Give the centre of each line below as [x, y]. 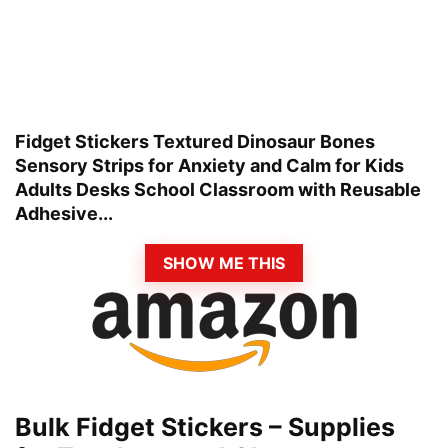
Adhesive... [64, 214]
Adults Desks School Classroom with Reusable [218, 190]
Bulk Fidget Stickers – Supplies [205, 427]
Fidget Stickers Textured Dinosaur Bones [195, 142]
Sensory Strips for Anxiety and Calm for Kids [209, 166]
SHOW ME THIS [224, 263]
